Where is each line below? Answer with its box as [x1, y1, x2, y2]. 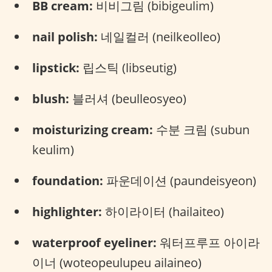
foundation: [32, 172, 103, 189]
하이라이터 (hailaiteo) [102, 203, 224, 220]
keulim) [32, 141, 74, 158]
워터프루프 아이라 [157, 234, 260, 251]
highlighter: [32, 203, 102, 220]
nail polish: [32, 29, 98, 45]
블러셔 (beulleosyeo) [69, 90, 186, 107]
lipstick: [32, 59, 80, 76]
